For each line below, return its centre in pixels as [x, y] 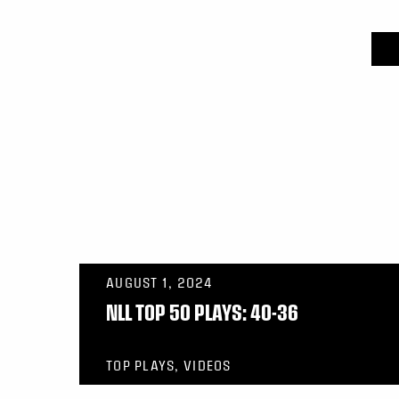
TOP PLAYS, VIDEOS [169, 366]
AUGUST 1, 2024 [159, 283]
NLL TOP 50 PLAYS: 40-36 [202, 312]
